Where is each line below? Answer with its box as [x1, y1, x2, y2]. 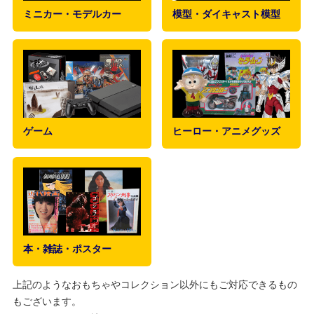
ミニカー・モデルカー [22, 8, 121, 20]
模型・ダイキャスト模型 [172, 8, 281, 20]
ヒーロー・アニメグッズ [172, 125, 281, 137]
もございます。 [12, 296, 81, 308]
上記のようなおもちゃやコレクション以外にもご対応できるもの [12, 279, 297, 291]
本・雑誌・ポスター [22, 243, 111, 255]
